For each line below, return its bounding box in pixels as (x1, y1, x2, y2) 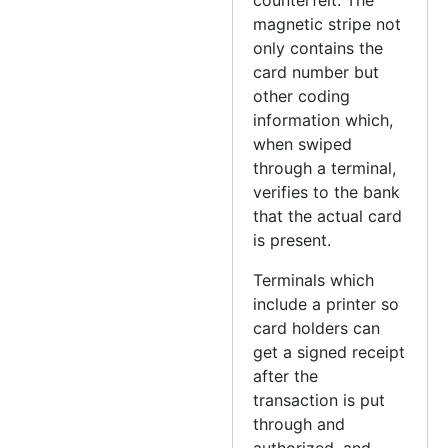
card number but (253, 61, 380, 82)
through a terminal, (253, 157, 397, 178)
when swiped (253, 133, 353, 154)
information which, (253, 109, 394, 130)
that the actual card (253, 205, 403, 226)
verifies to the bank (253, 181, 401, 202)
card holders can (253, 317, 381, 338)
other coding (253, 85, 351, 106)
